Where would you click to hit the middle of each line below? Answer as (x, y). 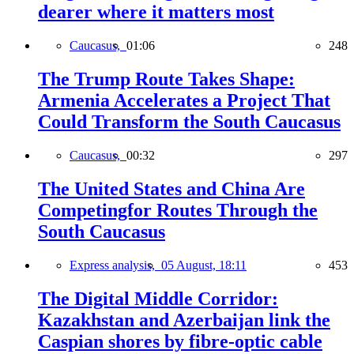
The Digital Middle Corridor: (158, 298)
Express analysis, (115, 265)
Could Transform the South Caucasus (189, 122)
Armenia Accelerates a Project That (184, 101)
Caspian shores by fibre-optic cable (180, 341)
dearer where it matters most (156, 12)
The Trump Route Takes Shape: (166, 79)
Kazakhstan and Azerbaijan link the (184, 320)
